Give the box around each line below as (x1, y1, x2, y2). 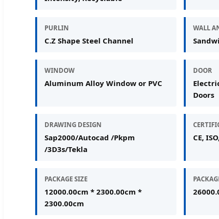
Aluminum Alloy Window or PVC (44, 78, 162, 88)
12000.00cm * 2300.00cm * (44, 186, 142, 197)
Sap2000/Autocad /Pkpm (44, 132, 135, 142)
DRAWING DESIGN (44, 120, 102, 129)
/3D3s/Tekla (44, 144, 88, 154)
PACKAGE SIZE (44, 174, 88, 183)
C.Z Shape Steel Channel (44, 35, 133, 45)
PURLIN (44, 23, 69, 32)
